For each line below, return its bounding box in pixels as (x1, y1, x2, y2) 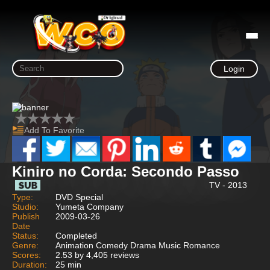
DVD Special (55, 192, 103, 202)
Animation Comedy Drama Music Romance (55, 240, 220, 250)
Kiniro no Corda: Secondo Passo (12, 163, 239, 180)
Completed (55, 230, 97, 240)
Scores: (12, 250, 41, 260)
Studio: (12, 201, 39, 212)
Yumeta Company (55, 201, 124, 212)
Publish (12, 211, 40, 221)
